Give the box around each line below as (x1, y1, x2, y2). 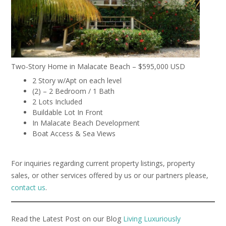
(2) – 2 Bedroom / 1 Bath (32, 86, 115, 96)
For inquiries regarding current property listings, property (11, 158, 195, 168)
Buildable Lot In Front (32, 107, 103, 118)
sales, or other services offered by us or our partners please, (11, 170, 208, 180)
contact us (11, 182, 45, 192)
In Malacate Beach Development (32, 118, 140, 128)
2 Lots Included (32, 97, 82, 107)
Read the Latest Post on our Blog (11, 213, 123, 223)
